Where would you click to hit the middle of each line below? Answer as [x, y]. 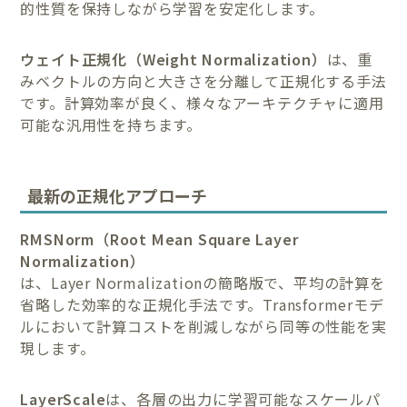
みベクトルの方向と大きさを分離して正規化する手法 [203, 80]
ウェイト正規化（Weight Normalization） [174, 59]
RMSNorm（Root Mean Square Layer [159, 239]
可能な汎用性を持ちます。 [111, 124]
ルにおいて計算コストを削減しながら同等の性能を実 [203, 327]
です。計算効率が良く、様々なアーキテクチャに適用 [202, 102]
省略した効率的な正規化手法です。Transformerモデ [202, 305]
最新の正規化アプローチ [118, 196]
